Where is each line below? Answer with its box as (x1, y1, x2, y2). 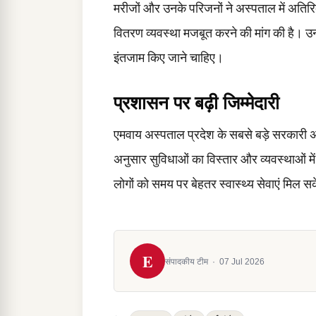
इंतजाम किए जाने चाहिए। (114, 49, 224, 66)
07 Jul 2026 (219, 257, 265, 267)
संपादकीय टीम (165, 257, 210, 267)
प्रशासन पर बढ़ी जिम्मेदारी (114, 89, 279, 116)
